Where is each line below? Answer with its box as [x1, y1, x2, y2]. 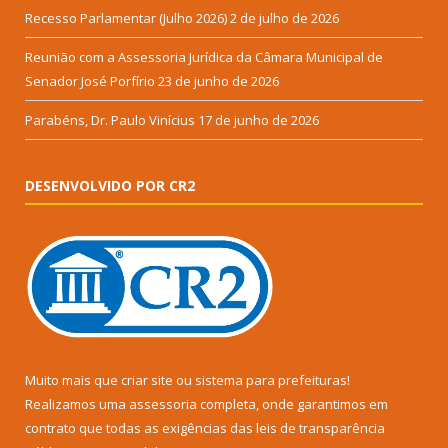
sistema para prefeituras [195, 371, 347, 390]
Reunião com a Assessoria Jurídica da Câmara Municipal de [25, 48, 383, 67]
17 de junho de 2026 [198, 111, 319, 130]
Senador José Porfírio [25, 72, 155, 91]
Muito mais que [25, 371, 121, 390]
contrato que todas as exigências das [25, 419, 256, 438]
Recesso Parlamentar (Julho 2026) [25, 9, 227, 28]
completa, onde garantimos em [197, 395, 388, 414]
